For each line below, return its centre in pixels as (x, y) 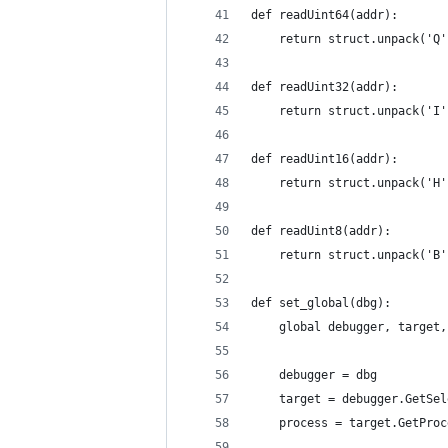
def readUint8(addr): (321, 231)
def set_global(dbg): (321, 303)
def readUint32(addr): (324, 87)
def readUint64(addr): (324, 15)
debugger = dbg (314, 375)
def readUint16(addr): (324, 159)
